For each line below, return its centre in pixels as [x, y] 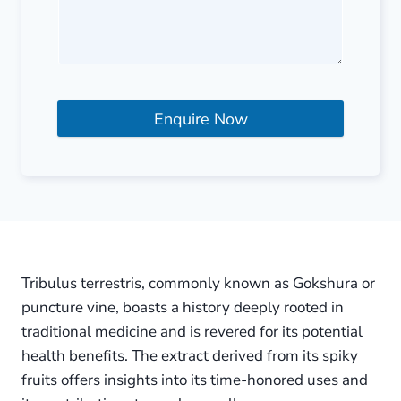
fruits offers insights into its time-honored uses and [195, 380]
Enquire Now [200, 119]
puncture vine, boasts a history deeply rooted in [183, 308]
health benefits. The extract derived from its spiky [190, 356]
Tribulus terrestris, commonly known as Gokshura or [198, 284]
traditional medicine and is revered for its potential [192, 332]
